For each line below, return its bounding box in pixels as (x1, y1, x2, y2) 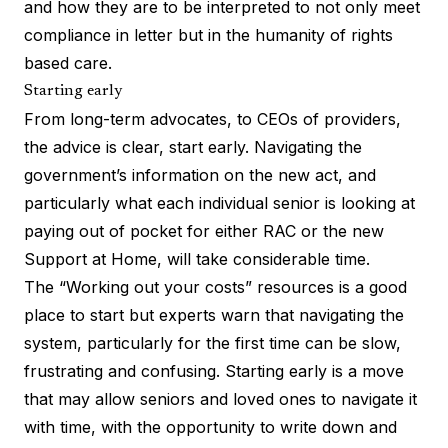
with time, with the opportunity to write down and (24, 416, 397, 437)
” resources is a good (245, 276, 407, 297)
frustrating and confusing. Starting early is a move (24, 360, 404, 381)
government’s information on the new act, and (24, 164, 376, 185)
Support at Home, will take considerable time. (24, 248, 370, 269)
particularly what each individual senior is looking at (24, 192, 415, 213)
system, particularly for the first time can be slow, (24, 332, 401, 353)
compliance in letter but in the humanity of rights (24, 24, 393, 45)
